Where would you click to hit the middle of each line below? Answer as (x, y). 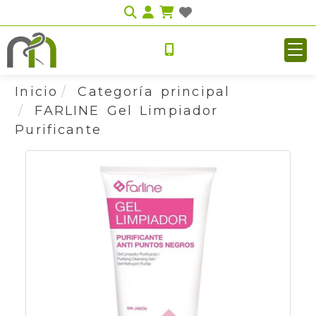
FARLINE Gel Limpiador (127, 111)
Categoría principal (154, 92)
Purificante (58, 130)
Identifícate (198, 12)
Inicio (37, 92)
